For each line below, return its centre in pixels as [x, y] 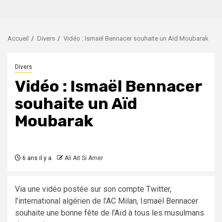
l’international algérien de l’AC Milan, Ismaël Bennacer [107, 201]
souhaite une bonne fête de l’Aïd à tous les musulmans [110, 213]
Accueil [18, 39]
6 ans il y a [36, 158]
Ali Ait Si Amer [84, 158]
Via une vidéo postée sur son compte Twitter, [93, 189]
